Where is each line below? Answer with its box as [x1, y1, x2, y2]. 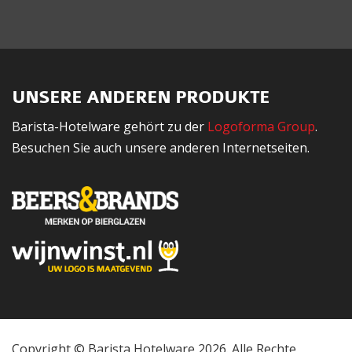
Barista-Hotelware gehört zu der [12, 118, 207, 136]
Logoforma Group [207, 118, 315, 136]
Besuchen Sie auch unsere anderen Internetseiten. [12, 139, 310, 157]
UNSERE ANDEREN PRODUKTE [12, 87, 269, 109]
